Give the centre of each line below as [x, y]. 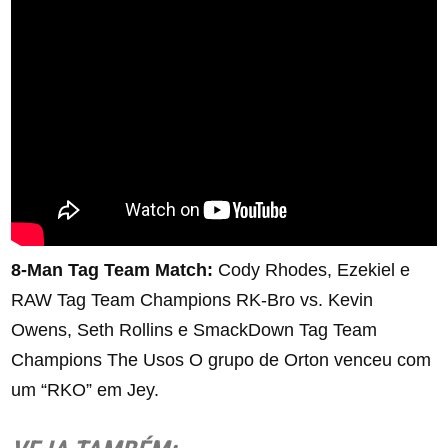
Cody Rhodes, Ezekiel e [312, 270]
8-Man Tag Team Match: [112, 270]
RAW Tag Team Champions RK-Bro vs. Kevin [192, 300]
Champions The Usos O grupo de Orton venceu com [221, 360]
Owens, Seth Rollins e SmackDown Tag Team [194, 330]
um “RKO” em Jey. [85, 390]
